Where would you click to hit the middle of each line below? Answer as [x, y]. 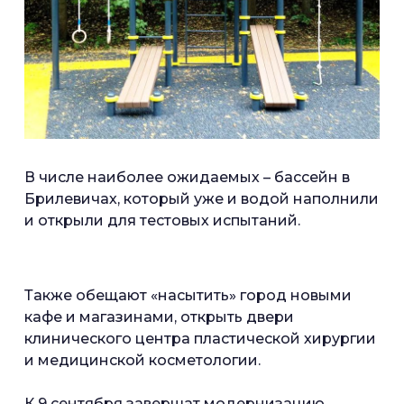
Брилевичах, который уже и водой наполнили [202, 199]
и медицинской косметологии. [142, 360]
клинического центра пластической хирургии [200, 339]
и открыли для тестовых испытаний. [162, 220]
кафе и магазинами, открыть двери [159, 317]
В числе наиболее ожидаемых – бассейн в [187, 177]
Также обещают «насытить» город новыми [188, 295]
